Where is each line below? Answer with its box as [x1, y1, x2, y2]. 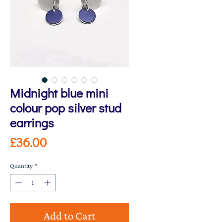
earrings [10, 114, 54, 131]
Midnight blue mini [10, 84, 109, 101]
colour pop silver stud [10, 99, 121, 116]
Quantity [10, 162, 33, 169]
